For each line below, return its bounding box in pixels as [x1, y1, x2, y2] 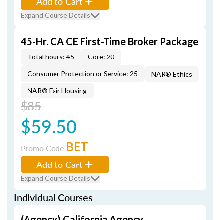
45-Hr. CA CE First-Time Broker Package [21, 35, 198, 47]
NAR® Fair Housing [27, 86, 87, 95]
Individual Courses [14, 191, 93, 204]
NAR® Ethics [151, 70, 192, 78]
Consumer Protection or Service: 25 [27, 69, 137, 78]
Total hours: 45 [27, 53, 74, 61]
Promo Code [21, 142, 66, 154]
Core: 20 [88, 53, 114, 61]
